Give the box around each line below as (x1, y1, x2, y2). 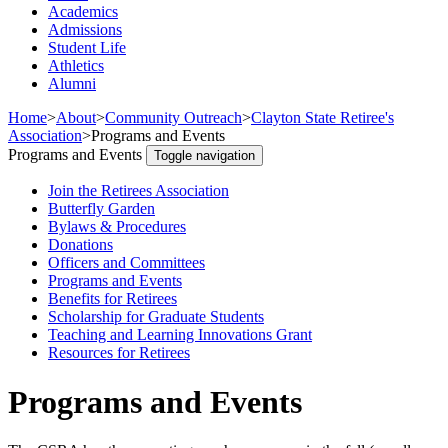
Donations (48, 236, 113, 254)
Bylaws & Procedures (48, 218, 186, 236)
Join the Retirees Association (48, 182, 229, 200)
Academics (48, 3, 118, 21)
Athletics (48, 57, 104, 75)
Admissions (48, 21, 122, 39)
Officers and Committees (48, 254, 205, 272)
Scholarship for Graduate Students (48, 308, 264, 326)
